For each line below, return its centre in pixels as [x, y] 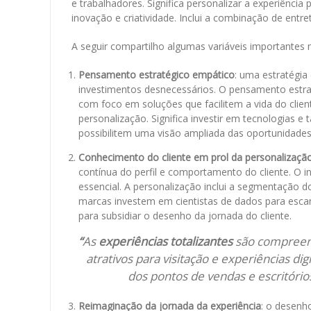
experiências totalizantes [166, 242]
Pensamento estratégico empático [157, 75]
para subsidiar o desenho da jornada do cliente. [185, 216]
